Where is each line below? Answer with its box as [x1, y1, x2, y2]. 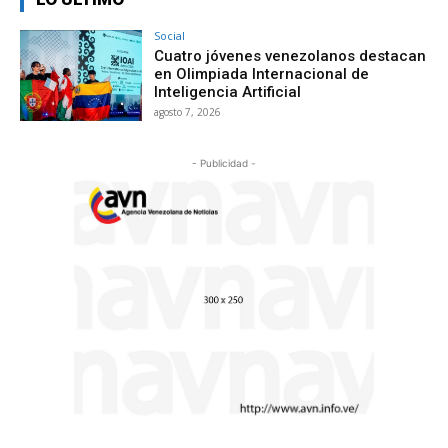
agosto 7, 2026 [154, 104, 222, 119]
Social [154, 27, 186, 43]
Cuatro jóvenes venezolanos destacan [154, 46, 427, 65]
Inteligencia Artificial [154, 82, 302, 101]
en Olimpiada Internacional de [154, 64, 370, 83]
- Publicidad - [192, 157, 256, 170]
